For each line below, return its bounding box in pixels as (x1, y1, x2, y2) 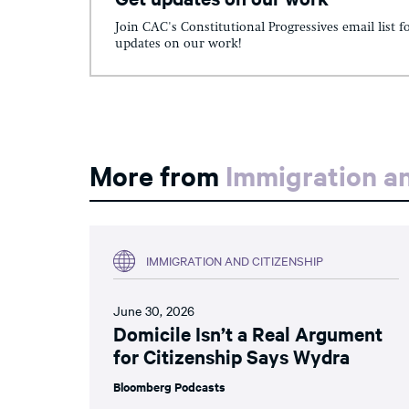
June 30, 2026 (113, 300, 194, 320)
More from (89, 156, 225, 193)
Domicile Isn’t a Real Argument (113, 320, 383, 346)
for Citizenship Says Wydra (113, 342, 350, 369)
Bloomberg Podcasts (113, 377, 225, 395)
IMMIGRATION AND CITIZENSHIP (146, 252, 323, 269)
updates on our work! (115, 37, 241, 50)
